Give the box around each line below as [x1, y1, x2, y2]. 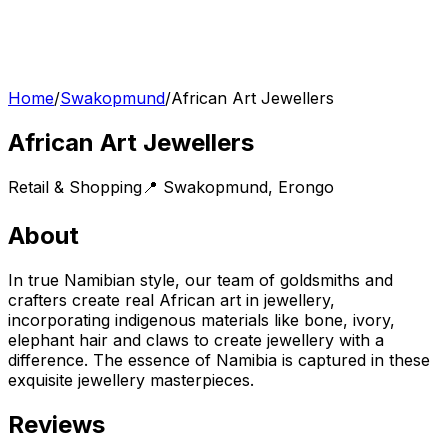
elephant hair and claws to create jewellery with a [8, 329, 384, 350]
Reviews [8, 409, 105, 439]
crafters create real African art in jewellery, [8, 289, 335, 310]
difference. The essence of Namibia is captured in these [8, 349, 430, 370]
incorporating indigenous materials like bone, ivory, [8, 309, 395, 330]
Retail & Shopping [8, 176, 142, 197]
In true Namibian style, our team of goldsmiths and [8, 269, 393, 290]
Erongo [278, 176, 334, 197]
